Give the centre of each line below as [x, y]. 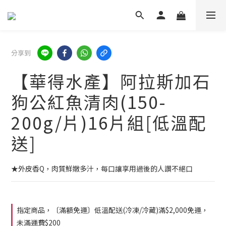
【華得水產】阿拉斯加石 [111, 81]
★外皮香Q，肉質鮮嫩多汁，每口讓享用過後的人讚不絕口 [102, 168]
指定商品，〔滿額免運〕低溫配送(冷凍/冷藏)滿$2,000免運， [112, 210]
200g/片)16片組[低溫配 [109, 122]
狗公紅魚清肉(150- [89, 102]
